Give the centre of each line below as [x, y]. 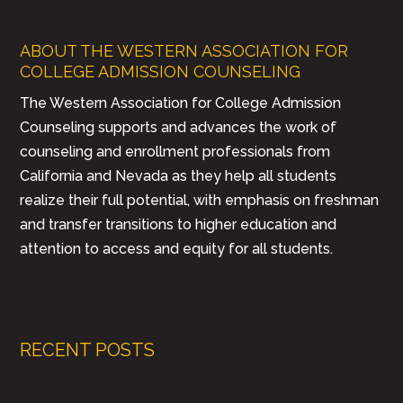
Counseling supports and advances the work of [179, 127]
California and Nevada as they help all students [179, 176]
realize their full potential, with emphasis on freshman [200, 200]
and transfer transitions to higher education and [179, 224]
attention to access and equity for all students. [177, 249]
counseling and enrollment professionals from [175, 152]
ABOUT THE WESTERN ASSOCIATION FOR [184, 51]
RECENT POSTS [88, 350]
